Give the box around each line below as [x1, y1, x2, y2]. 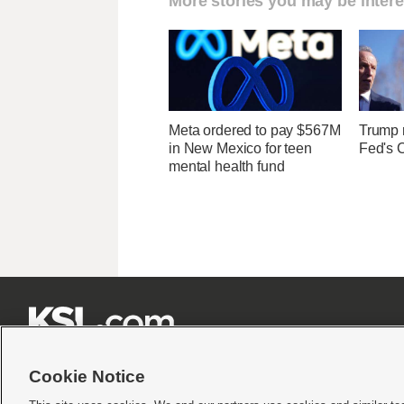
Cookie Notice [29, 367, 145, 386]
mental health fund [169, 159, 285, 175]
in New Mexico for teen [169, 141, 312, 157]
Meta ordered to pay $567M [169, 123, 341, 139]
